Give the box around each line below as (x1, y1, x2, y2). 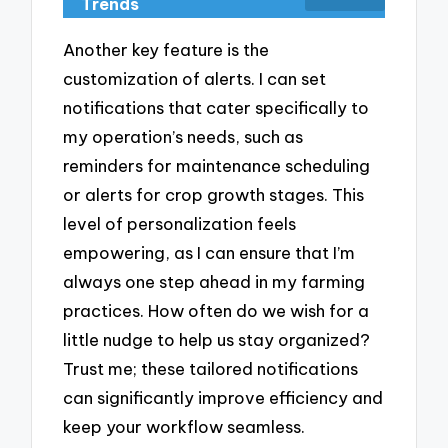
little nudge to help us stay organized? (63, 328, 371, 350)
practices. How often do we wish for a (63, 299, 370, 321)
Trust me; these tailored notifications (63, 357, 359, 379)
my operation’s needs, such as (63, 125, 304, 147)
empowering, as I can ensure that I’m (63, 241, 356, 263)
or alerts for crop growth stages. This (63, 183, 365, 205)
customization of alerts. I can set (63, 67, 327, 89)
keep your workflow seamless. (63, 415, 306, 437)
